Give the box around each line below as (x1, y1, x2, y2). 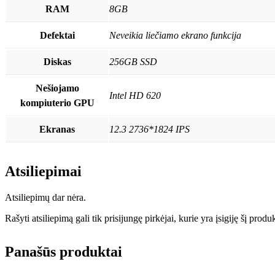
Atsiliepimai (5, 163, 82, 179)
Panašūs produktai (5, 243, 122, 260)
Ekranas (39, 123, 75, 134)
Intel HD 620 (109, 90, 161, 101)
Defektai (39, 29, 75, 41)
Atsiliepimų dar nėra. (5, 192, 86, 203)
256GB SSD (109, 56, 157, 67)
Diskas (43, 56, 71, 67)
